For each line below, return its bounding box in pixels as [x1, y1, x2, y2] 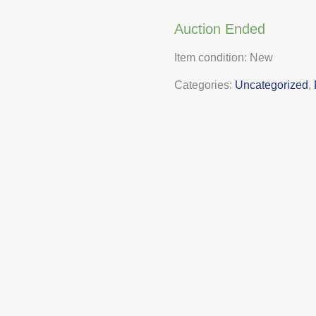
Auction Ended [174, 20, 265, 37]
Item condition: [174, 51, 247, 64]
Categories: [174, 78, 235, 91]
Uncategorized [234, 78, 308, 91]
